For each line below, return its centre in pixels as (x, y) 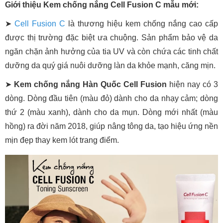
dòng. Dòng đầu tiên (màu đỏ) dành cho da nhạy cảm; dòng (111, 99)
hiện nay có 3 (192, 85)
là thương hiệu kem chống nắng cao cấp (142, 24)
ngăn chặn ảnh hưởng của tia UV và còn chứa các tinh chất (111, 52)
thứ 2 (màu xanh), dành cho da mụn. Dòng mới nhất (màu (111, 112)
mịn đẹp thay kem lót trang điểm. (62, 140)
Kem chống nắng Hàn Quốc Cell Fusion (90, 85)
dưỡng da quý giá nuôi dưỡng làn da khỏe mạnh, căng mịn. (110, 66)
